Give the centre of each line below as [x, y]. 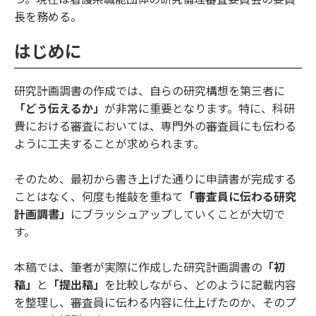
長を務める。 [48, 17]
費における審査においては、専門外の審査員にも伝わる [155, 127]
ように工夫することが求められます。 [109, 144]
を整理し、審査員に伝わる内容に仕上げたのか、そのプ [155, 303]
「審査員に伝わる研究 [240, 197]
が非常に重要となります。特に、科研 [200, 109]
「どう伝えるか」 [59, 109]
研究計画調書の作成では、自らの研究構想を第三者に [150, 91]
